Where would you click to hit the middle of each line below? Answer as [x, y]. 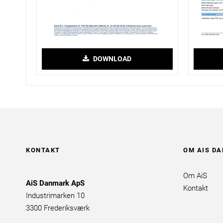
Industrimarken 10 [55, 196]
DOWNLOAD [112, 59]
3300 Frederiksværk [58, 208]
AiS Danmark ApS [55, 183]
